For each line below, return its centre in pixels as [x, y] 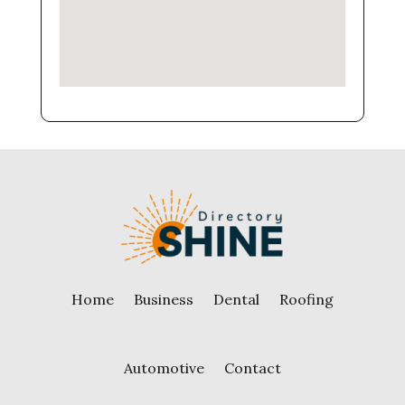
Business [163, 299]
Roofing [306, 299]
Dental [236, 299]
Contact [252, 368]
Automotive [164, 368]
